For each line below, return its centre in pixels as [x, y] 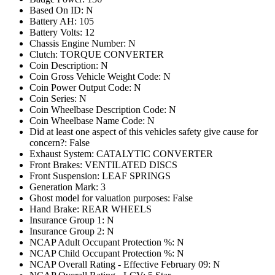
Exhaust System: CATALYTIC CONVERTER [121, 154]
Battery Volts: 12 [62, 32]
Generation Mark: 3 [68, 187]
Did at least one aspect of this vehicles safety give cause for [144, 132]
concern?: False [60, 143]
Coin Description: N [69, 65]
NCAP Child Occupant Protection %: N [107, 253]
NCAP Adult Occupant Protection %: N [107, 242]
